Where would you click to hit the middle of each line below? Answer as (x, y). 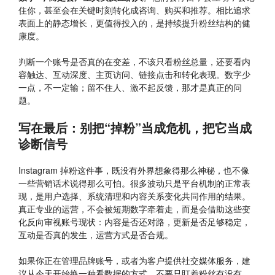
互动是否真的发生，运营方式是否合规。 (96, 235)
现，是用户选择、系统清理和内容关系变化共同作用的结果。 (134, 196)
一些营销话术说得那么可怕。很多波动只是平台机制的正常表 (134, 183)
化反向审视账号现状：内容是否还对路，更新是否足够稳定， (134, 222)
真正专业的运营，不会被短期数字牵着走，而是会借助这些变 (134, 209)
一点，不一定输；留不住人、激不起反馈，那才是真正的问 (130, 87)
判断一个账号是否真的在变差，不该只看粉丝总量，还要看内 (134, 61)
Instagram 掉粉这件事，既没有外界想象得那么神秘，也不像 (134, 170)
